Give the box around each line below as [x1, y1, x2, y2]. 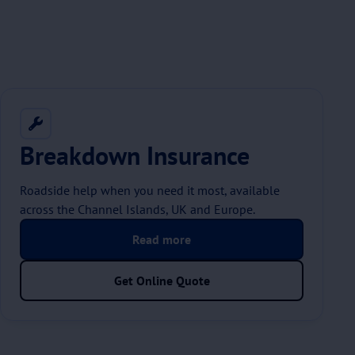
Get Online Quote [113, 273, 210, 288]
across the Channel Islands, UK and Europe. [20, 201, 255, 217]
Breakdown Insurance [20, 139, 250, 172]
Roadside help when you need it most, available [20, 182, 280, 198]
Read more [132, 231, 191, 247]
